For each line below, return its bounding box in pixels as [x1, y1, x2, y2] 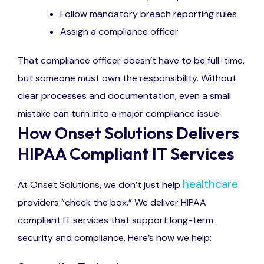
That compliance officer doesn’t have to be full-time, [18, 54, 245, 67]
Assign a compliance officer [60, 25, 179, 38]
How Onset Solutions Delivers [18, 123, 239, 144]
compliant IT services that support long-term [18, 214, 213, 227]
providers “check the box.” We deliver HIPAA [18, 196, 206, 209]
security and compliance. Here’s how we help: [18, 232, 212, 245]
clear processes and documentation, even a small [18, 90, 231, 103]
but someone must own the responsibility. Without [18, 72, 236, 85]
